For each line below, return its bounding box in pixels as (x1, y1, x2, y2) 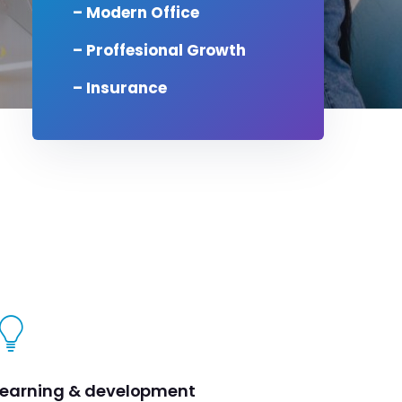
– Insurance (73, 77, 167, 99)
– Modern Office (73, 2, 199, 23)
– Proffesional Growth (73, 39, 247, 61)
